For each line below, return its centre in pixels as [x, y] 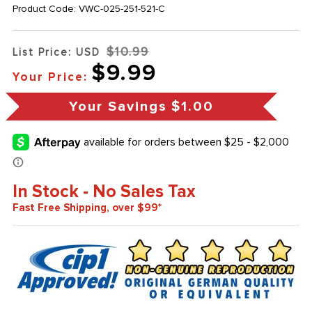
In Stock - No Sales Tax [104, 192]
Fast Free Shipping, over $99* [87, 208]
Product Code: [45, 9]
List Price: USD [56, 53]
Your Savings [118, 107]
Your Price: [50, 77]
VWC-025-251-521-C [122, 9]
